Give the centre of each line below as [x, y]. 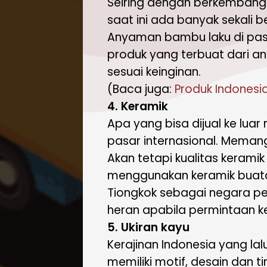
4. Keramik [137, 106]
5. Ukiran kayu [148, 227]
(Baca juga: [141, 89]
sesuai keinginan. [154, 72]
